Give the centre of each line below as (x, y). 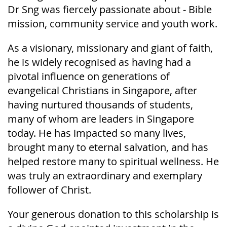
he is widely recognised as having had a (99, 62)
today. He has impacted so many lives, (97, 133)
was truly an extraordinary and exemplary (105, 175)
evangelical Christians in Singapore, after (102, 90)
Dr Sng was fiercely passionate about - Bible (110, 9)
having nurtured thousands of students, (100, 104)
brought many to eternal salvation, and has (108, 147)
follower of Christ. (49, 190)
